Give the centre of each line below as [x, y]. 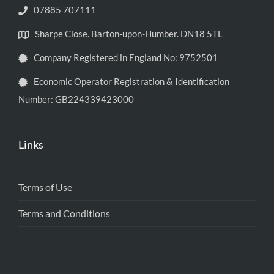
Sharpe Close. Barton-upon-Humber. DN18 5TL [129, 33]
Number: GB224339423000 [76, 99]
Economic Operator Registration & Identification [131, 81]
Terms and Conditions [64, 213]
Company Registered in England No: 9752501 [126, 57]
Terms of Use [45, 187]
